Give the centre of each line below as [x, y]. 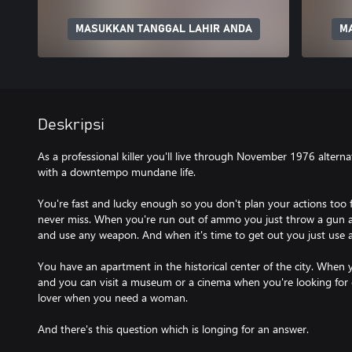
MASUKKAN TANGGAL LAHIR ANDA [163, 29]
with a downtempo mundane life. [117, 172]
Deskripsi [71, 125]
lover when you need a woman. [113, 297]
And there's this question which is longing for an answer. [173, 329]
